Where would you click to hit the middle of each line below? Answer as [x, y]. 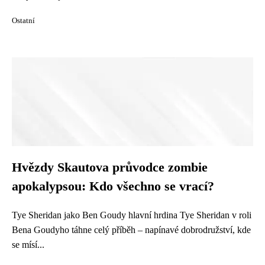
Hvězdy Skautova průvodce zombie [110, 167]
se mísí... [28, 245]
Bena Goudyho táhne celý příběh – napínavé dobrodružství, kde [131, 230]
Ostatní [23, 21]
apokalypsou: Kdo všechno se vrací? [113, 186]
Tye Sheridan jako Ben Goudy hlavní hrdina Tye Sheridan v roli [132, 215]
